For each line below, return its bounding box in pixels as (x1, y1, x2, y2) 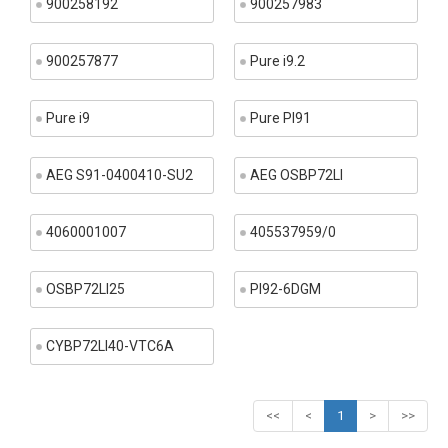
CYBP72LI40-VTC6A (46, 338, 174, 354)
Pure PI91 (250, 110, 311, 126)
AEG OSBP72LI (250, 167, 343, 183)
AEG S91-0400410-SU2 (46, 167, 193, 183)
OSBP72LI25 (46, 281, 125, 297)
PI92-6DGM (250, 281, 321, 297)
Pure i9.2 (250, 53, 305, 69)
